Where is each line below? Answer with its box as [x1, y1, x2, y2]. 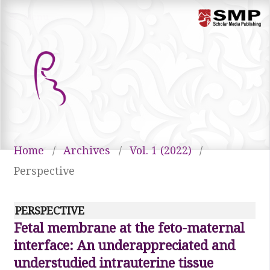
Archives [63, 143, 110, 158]
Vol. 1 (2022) [129, 143, 192, 158]
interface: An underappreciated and [13, 236, 235, 254]
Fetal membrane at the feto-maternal [13, 219, 244, 237]
